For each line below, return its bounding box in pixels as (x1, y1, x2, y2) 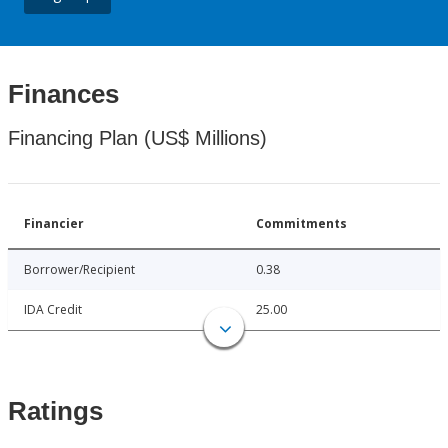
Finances (8, 79, 119, 110)
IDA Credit (24, 301, 82, 319)
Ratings (8, 396, 103, 427)
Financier (24, 215, 84, 233)
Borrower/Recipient (24, 261, 135, 279)
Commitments (256, 215, 347, 233)
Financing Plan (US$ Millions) (8, 127, 267, 150)
